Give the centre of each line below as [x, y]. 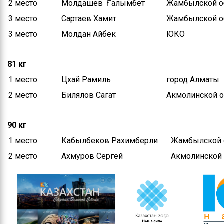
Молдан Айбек [89, 34]
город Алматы [193, 80]
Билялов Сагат [89, 95]
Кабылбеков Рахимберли [110, 141]
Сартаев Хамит [89, 19]
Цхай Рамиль [86, 80]
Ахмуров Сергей [92, 156]
